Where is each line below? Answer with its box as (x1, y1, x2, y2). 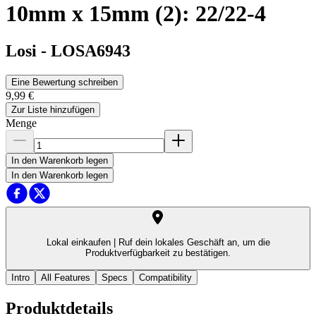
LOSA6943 (51, 42, 130, 61)
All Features (41, 272, 90, 283)
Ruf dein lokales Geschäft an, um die (115, 237, 270, 248)
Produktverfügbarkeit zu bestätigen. (85, 248, 231, 259)
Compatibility (139, 272, 192, 283)
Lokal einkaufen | (46, 237, 116, 248)
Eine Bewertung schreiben (11, 77, 118, 88)
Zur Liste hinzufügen (11, 104, 95, 116)
